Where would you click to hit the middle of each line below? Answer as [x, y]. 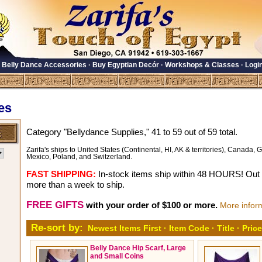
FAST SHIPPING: [61, 174]
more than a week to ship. [75, 185]
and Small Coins [117, 256]
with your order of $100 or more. [152, 205]
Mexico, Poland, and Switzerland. [79, 157]
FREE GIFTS [55, 205]
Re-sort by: [57, 228]
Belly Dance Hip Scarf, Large [138, 248]
